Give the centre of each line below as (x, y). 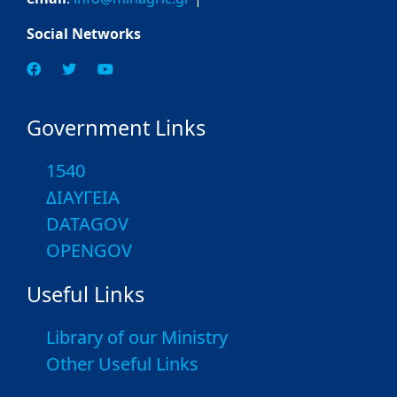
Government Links (116, 127)
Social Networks (84, 33)
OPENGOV (89, 250)
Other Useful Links (122, 363)
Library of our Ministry (137, 337)
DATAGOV (87, 223)
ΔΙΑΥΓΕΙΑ (83, 197)
